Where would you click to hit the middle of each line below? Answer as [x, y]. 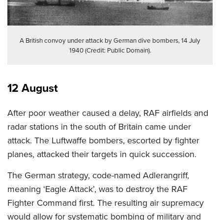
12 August [33, 88]
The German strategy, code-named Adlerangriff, [98, 176]
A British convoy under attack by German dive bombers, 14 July [110, 41]
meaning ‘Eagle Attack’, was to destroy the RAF [97, 189]
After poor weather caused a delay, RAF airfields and [108, 113]
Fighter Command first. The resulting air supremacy [106, 203]
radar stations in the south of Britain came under [99, 127]
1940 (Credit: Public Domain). [110, 50]
